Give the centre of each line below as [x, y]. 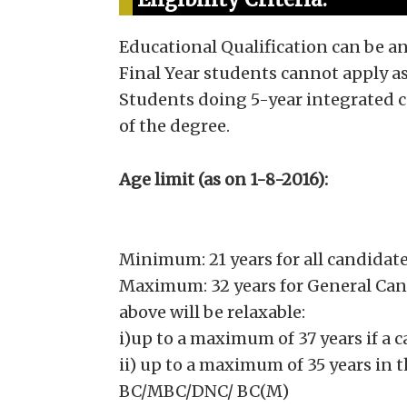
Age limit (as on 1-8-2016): [223, 179]
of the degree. [174, 126]
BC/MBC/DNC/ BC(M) [203, 391]
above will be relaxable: [212, 312]
